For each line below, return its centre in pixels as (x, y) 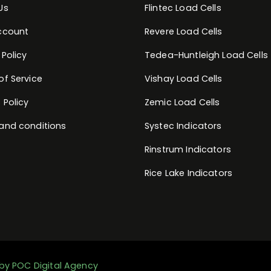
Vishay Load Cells (184, 78)
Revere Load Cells (184, 31)
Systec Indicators (183, 126)
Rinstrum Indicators (188, 149)
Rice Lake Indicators (188, 173)
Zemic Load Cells (182, 102)
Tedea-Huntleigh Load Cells (206, 55)
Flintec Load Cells (183, 8)
